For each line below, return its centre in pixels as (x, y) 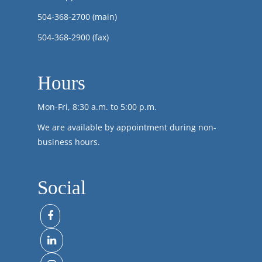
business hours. (69, 142)
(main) (104, 16)
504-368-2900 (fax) (73, 37)
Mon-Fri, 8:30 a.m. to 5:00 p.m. (97, 106)
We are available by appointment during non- (127, 127)
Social (62, 187)
